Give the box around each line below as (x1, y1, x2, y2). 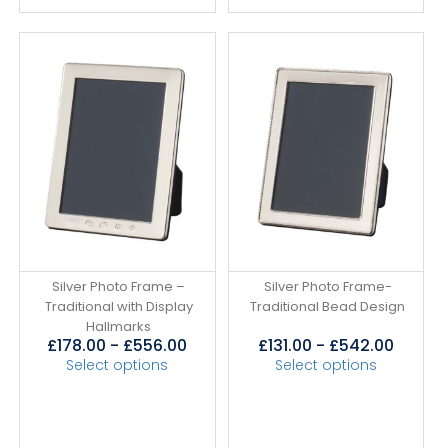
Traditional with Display (44, 296, 193, 316)
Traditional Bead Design (250, 296, 406, 316)
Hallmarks (86, 316, 152, 336)
